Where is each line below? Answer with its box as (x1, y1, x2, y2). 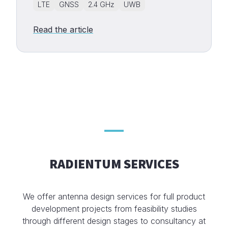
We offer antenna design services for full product (23, 191, 205, 202)
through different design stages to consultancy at (22, 216, 206, 226)
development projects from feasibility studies (31, 204, 197, 214)
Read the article (33, 24, 93, 35)
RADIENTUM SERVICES (49, 155, 179, 172)
